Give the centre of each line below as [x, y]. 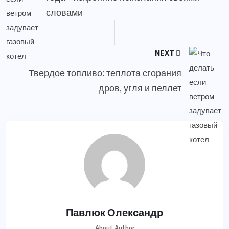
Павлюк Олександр [114, 212]
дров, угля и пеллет [140, 87]
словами [64, 12]
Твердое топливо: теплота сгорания [105, 72]
